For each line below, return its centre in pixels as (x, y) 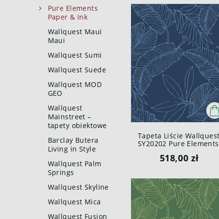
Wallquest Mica (74, 202)
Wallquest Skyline (78, 187)
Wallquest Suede (77, 70)
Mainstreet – (69, 117)
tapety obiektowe (77, 125)
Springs (61, 172)
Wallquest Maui (75, 32)
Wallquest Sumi (75, 55)
